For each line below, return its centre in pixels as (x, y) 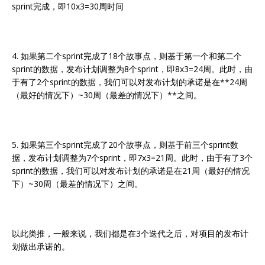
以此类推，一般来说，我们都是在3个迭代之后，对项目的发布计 (130, 234)
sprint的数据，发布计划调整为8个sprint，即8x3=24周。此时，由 (132, 69)
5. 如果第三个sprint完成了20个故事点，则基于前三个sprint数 (125, 145)
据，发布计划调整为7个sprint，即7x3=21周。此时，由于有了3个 (132, 158)
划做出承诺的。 (41, 247)
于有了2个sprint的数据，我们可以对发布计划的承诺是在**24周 (130, 82)
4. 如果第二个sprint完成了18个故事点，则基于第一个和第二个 (127, 56)
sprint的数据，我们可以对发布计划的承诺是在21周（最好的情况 (131, 171)
